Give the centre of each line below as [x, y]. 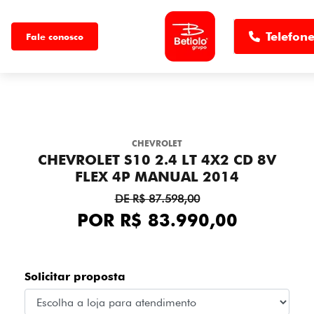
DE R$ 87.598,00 [157, 199]
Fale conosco [55, 36]
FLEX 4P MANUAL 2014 [157, 177]
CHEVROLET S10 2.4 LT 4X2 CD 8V [157, 160]
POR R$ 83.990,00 [157, 220]
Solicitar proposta [75, 277]
